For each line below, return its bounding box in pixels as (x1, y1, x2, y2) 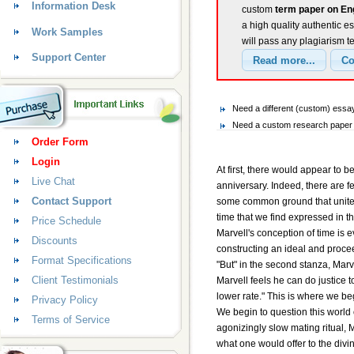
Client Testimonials (32, 274, 119, 286)
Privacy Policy (32, 294, 98, 306)
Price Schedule (32, 215, 101, 227)
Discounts (32, 235, 77, 247)
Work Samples (32, 26, 103, 38)
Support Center (32, 51, 106, 63)
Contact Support (32, 195, 111, 207)
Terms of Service (32, 314, 110, 326)
